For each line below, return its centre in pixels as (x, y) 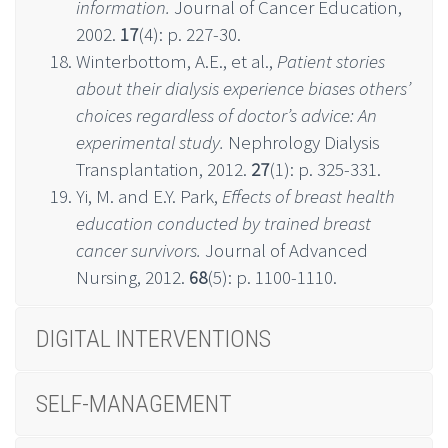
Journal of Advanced (284, 249)
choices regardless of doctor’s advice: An (226, 114)
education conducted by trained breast (223, 222)
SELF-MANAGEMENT (134, 403)
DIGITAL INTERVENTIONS (153, 338)
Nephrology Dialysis (302, 141)
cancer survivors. (138, 249)
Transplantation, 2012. (163, 168)
